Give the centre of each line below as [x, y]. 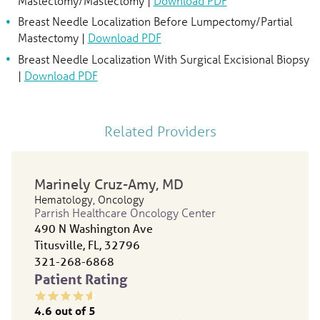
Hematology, [66, 200]
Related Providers [160, 131]
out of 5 [76, 311]
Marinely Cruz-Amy [95, 184]
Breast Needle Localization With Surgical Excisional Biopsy [163, 59]
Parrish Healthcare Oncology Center [125, 213]
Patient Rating [81, 280]
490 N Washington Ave [94, 229]
